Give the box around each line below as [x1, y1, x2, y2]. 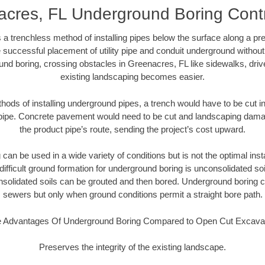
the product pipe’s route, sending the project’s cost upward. [20, 124, 245, 134]
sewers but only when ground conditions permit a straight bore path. [2, 189, 263, 200]
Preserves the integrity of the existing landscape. [39, 242, 226, 253]
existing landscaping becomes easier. [60, 72, 205, 82]
